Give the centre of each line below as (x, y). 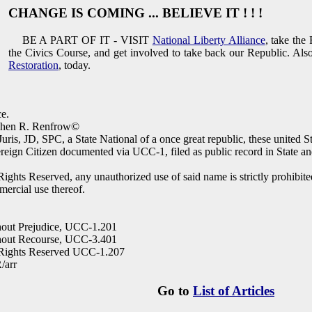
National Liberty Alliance (209, 40)
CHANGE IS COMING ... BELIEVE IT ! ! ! (135, 13)
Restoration (33, 65)
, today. (75, 65)
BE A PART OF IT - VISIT (80, 40)
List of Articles (234, 291)
